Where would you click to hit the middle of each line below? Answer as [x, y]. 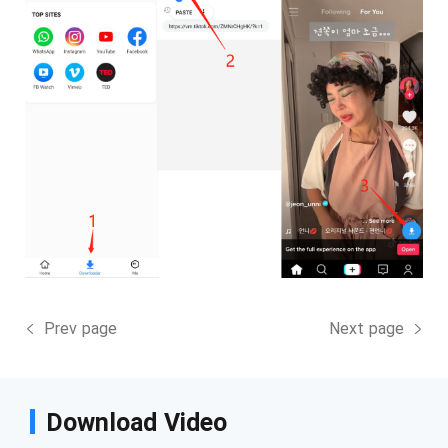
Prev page [80, 328]
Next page [367, 328]
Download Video [137, 422]
